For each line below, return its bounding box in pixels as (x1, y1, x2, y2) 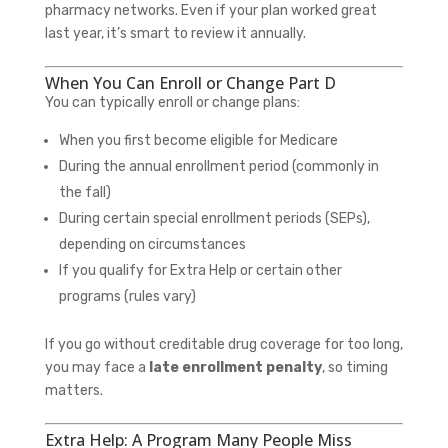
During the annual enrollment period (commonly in (58, 157, 379, 175)
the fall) (58, 183, 111, 201)
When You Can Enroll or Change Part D (44, 71, 336, 94)
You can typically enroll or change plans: (44, 93, 300, 111)
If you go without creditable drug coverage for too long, (44, 335, 403, 353)
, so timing (321, 358, 388, 376)
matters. (44, 381, 103, 399)
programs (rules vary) (58, 287, 196, 305)
